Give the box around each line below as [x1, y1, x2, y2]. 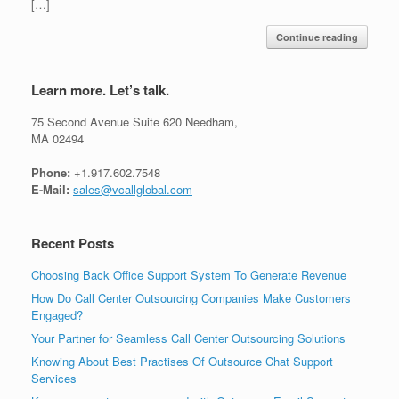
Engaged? [31, 306, 83, 324]
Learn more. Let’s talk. [31, 79, 169, 100]
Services [31, 370, 77, 387]
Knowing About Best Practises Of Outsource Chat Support [31, 353, 333, 370]
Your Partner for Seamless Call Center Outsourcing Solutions [31, 330, 346, 347]
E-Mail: [31, 181, 69, 199]
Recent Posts [31, 233, 114, 254]
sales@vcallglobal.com [73, 181, 192, 199]
